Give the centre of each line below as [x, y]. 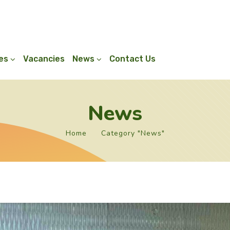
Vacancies [44, 59]
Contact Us [132, 59]
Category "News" [133, 133]
